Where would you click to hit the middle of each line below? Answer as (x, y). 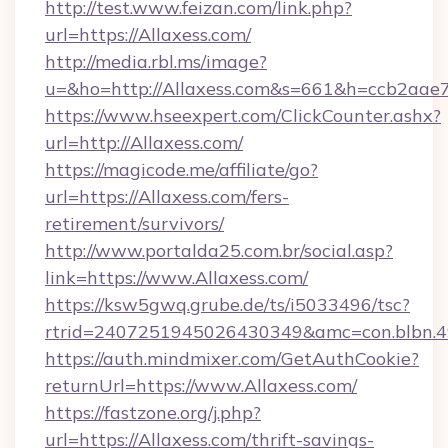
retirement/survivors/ (134, 223)
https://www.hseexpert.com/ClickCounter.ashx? (243, 115)
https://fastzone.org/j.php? (153, 412)
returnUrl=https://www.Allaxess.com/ (201, 385)
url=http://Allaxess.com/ (144, 142)
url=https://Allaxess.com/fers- (167, 196)
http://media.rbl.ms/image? (156, 61)
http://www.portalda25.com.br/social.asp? (219, 250)
